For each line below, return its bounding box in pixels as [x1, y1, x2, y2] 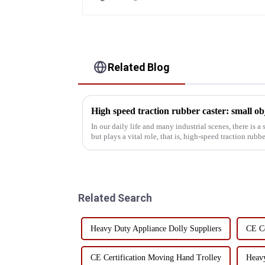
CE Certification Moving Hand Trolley [91, 253, 221, 262]
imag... [91, 141, 112, 151]
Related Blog [108, 60, 170, 73]
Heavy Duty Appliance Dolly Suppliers [91, 224, 221, 233]
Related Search [78, 191, 152, 204]
